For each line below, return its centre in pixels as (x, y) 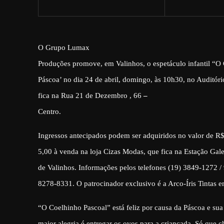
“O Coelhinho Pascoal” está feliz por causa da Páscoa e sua (130, 207)
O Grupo (53, 47)
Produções (54, 63)
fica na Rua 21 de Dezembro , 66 (90, 95)
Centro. (49, 111)
